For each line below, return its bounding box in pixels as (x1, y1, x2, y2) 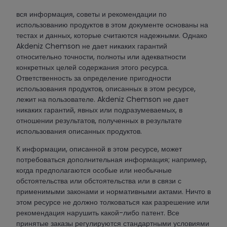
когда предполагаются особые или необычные (16, 165, 172, 176)
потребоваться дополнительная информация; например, (16, 155, 207, 165)
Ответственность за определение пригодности (16, 73, 171, 83)
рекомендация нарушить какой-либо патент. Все (16, 208, 179, 218)
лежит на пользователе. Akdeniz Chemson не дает (16, 94, 188, 104)
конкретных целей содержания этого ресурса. (16, 62, 169, 72)
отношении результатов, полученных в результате (16, 116, 182, 126)
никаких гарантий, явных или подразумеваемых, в (16, 105, 182, 115)
